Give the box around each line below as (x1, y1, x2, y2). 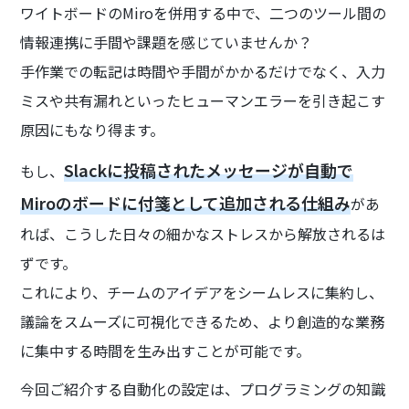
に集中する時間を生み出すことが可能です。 (20, 340, 311, 362)
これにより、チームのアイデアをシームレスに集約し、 (20, 281, 384, 304)
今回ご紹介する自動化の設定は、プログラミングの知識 (20, 378, 386, 401)
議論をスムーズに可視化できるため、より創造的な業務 (20, 310, 385, 333)
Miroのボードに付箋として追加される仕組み (20, 191, 351, 215)
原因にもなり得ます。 (20, 119, 165, 142)
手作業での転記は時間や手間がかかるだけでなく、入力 (20, 60, 386, 83)
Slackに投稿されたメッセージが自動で (64, 158, 354, 183)
